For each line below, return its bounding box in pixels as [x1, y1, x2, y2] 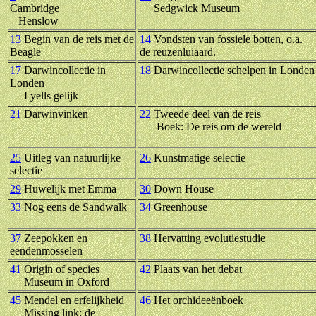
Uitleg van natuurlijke [21, 151, 121, 164]
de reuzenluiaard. [140, 45, 216, 58]
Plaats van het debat [151, 262, 242, 275]
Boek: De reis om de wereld [140, 120, 281, 133]
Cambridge [10, 1, 59, 14]
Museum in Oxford [10, 275, 109, 288]
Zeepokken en [21, 231, 87, 244]
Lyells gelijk [10, 89, 78, 102]
